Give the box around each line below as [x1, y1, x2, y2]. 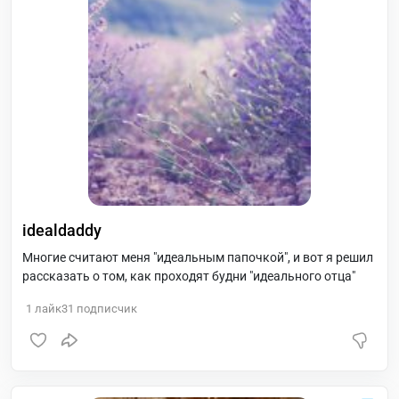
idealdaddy [22, 221, 102, 240]
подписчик [74, 302, 137, 315]
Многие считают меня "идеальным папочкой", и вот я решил [22, 250, 373, 265]
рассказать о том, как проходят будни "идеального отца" [22, 269, 355, 283]
